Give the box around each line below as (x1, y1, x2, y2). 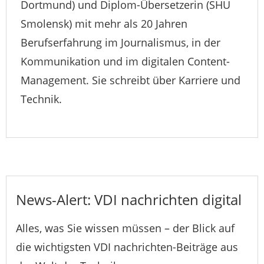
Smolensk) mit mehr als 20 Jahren (21, 16, 187, 31)
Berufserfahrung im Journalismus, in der (21, 35, 220, 50)
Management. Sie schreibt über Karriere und (21, 73, 240, 88)
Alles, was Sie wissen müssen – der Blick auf (16, 221, 235, 236)
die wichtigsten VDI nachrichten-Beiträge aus (16, 240, 238, 255)
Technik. (21, 92, 62, 107)
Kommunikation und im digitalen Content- (21, 54, 230, 69)
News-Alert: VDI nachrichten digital (16, 190, 242, 210)
